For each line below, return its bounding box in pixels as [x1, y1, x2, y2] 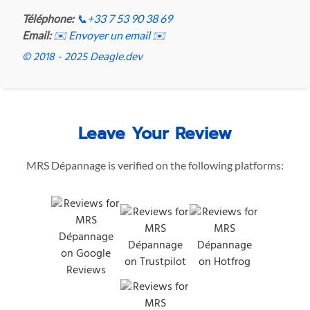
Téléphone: [22, 12, 74, 26]
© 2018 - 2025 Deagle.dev [22, 48, 143, 67]
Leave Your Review [78, 121, 232, 147]
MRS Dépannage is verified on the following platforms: [26, 158, 284, 172]
